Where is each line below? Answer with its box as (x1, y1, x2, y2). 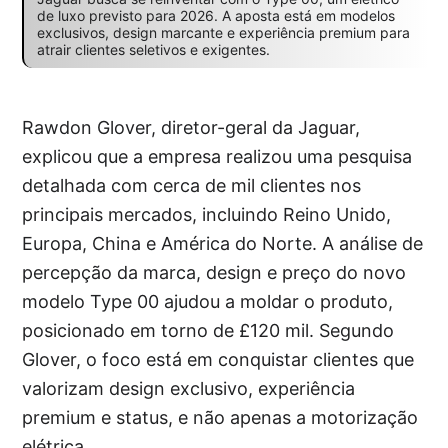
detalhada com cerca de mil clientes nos (22, 175, 362, 197)
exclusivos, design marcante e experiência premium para (36, 24, 410, 42)
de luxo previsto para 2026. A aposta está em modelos (36, 7, 395, 25)
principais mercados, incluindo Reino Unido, (22, 204, 392, 226)
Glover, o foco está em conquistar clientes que (22, 349, 415, 371)
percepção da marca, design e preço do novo (22, 262, 407, 284)
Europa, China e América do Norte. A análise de (22, 233, 424, 255)
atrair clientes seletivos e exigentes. (36, 41, 270, 59)
